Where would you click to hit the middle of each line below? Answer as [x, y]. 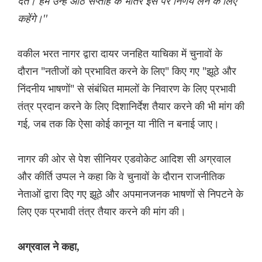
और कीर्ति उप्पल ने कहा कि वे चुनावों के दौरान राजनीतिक [121, 176]
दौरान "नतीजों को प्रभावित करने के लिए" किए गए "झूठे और [127, 71]
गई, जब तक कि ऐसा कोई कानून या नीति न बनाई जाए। [118, 124]
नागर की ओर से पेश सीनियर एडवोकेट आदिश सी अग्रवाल [124, 159]
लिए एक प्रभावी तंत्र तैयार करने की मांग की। [102, 211]
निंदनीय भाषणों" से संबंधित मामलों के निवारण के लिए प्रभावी [127, 89]
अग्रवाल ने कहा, [49, 247]
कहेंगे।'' [32, 18]
